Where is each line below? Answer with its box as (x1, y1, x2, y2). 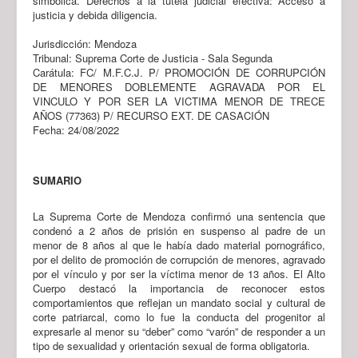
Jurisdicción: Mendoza (33, 35, 137, 51)
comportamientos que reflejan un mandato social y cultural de (33, 294, 325, 310)
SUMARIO (33, 172, 82, 188)
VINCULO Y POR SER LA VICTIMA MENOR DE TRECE (33, 93, 325, 109)
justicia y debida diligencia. (33, 6, 157, 22)
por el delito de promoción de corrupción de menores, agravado (33, 251, 325, 267)
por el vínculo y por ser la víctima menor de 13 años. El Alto (33, 265, 325, 281)
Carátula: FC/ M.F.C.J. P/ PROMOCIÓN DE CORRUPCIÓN (33, 64, 325, 80)
